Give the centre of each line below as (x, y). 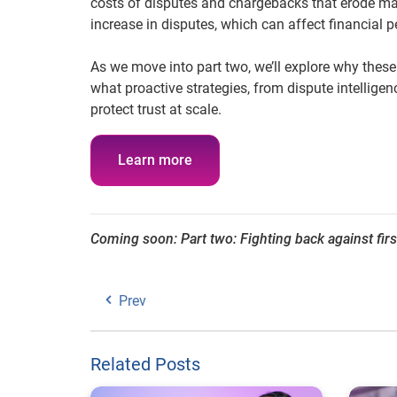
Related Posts (145, 364)
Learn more (155, 160)
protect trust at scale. (156, 109)
